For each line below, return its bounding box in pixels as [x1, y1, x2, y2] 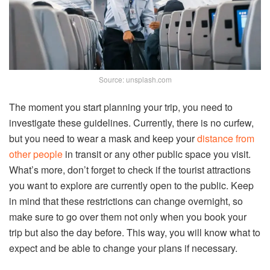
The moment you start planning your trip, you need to [9, 99, 233, 114]
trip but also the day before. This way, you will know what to [9, 225, 260, 239]
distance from [197, 131, 254, 145]
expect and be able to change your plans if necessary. [9, 240, 237, 255]
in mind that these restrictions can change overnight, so [9, 193, 243, 208]
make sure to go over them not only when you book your [9, 209, 246, 224]
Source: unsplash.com [98, 74, 172, 84]
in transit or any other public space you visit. [63, 146, 251, 161]
